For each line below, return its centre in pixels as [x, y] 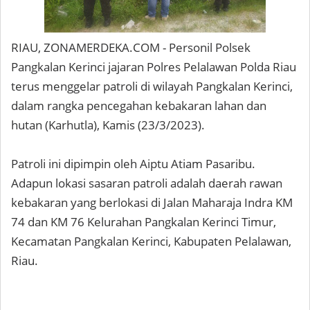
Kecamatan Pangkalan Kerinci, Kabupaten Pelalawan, [151, 241]
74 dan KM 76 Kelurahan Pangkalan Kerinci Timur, [144, 222]
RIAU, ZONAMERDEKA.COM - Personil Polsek [131, 47]
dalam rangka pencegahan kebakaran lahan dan [139, 106]
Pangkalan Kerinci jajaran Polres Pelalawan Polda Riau [154, 67]
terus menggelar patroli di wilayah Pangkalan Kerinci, [152, 86]
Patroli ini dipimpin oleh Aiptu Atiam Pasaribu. [133, 164]
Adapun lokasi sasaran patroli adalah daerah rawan [147, 183]
